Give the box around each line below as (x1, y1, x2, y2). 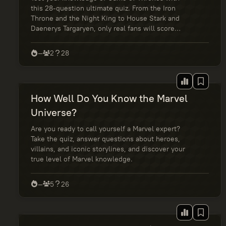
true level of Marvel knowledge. (31, 154, 133, 164)
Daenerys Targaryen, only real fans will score (31, 24, 175, 33)
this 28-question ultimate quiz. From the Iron (31, 4, 176, 13)
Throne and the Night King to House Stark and (31, 14, 180, 23)
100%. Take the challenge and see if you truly (31, 34, 177, 43)
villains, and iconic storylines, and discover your (31, 144, 185, 154)
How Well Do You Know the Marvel (31, 92, 188, 105)
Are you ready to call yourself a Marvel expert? (31, 124, 180, 134)
